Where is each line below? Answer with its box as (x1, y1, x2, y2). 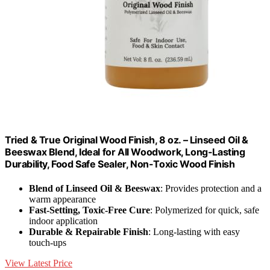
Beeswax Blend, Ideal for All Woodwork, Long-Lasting (5, 146, 245, 159)
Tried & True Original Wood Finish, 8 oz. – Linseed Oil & (5, 134, 248, 146)
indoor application (29, 215, 98, 226)
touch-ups (29, 237, 66, 248)
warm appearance (29, 193, 96, 204)
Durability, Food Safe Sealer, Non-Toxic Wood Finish (5, 158, 235, 171)
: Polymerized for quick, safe (150, 204, 259, 215)
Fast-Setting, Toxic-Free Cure (29, 204, 150, 215)
